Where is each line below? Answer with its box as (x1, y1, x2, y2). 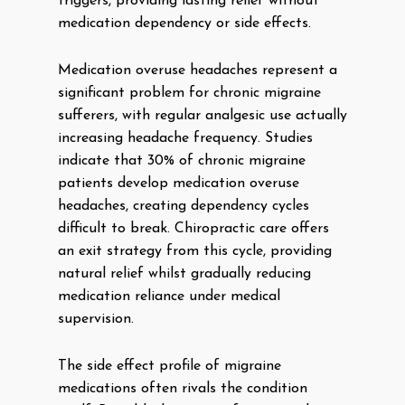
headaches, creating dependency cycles (58, 199, 309, 213)
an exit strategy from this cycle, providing (58, 244, 332, 259)
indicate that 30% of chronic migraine (58, 154, 306, 168)
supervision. (58, 312, 134, 326)
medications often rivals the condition (58, 381, 307, 396)
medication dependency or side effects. (58, 16, 311, 31)
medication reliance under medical (58, 289, 280, 304)
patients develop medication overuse (58, 176, 299, 191)
